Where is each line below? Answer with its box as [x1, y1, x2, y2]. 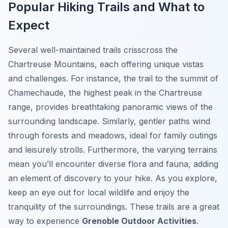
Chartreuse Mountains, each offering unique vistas [8, 59, 204, 70]
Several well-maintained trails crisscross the [8, 45, 178, 55]
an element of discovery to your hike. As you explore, [8, 173, 217, 184]
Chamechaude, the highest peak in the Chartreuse [8, 88, 202, 98]
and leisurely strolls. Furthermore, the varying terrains [8, 145, 217, 155]
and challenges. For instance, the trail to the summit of [8, 73, 218, 84]
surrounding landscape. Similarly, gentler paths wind [8, 116, 210, 127]
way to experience [8, 216, 82, 226]
